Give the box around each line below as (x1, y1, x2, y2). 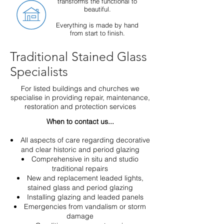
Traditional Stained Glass (10, 49, 147, 64)
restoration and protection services (24, 102, 136, 111)
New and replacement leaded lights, (26, 173, 143, 182)
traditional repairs (52, 164, 108, 173)
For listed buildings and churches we (20, 84, 139, 93)
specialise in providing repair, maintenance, (10, 93, 150, 102)
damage (66, 211, 93, 220)
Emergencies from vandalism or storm (24, 202, 146, 211)
